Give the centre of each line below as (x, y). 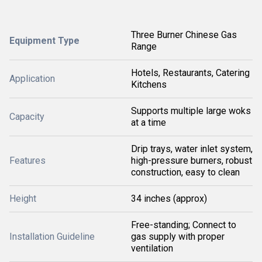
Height (23, 199)
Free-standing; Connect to (184, 225)
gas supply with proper (178, 237)
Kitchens (149, 85)
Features (27, 161)
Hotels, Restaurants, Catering (190, 73)
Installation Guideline (52, 237)
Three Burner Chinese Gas (184, 35)
